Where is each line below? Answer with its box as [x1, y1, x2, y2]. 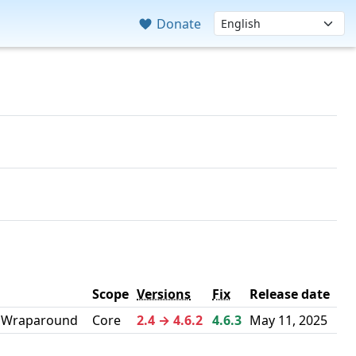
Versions [137, 285, 191, 303]
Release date [250, 285, 330, 303]
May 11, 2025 [250, 311, 327, 329]
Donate [153, 14, 202, 33]
